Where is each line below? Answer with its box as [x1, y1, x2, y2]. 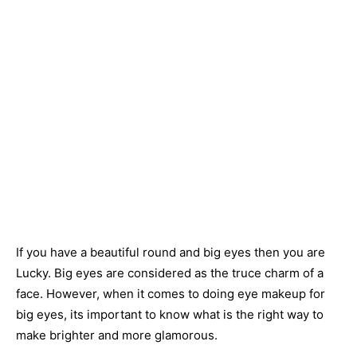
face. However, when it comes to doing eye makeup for [16, 286, 325, 301]
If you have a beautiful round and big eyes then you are [16, 245, 325, 260]
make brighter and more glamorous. [16, 328, 218, 343]
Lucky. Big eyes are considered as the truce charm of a [16, 265, 324, 280]
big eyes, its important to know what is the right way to [16, 307, 324, 322]
